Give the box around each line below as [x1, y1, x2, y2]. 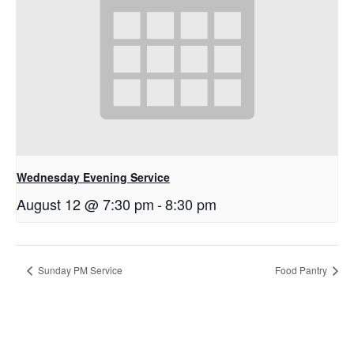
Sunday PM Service [36, 263, 123, 277]
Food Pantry [275, 263, 330, 277]
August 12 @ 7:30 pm [17, 194, 154, 215]
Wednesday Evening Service [17, 169, 170, 186]
